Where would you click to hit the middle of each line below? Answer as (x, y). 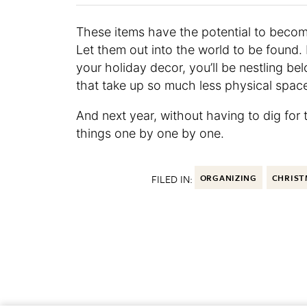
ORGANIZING (228, 178)
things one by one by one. (150, 134)
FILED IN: (172, 179)
